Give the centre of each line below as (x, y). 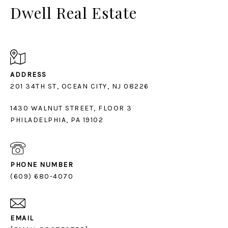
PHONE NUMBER (42, 165)
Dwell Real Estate (74, 13)
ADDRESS (28, 75)
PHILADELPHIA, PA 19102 (57, 120)
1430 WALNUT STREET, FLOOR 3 (71, 108)
